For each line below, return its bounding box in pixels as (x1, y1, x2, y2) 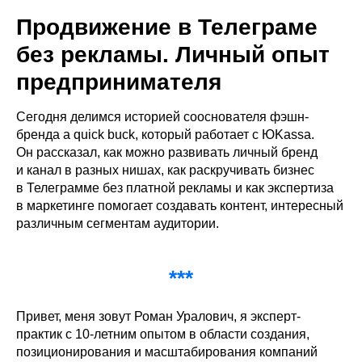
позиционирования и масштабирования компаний (16, 345, 318, 360)
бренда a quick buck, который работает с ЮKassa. (16, 128, 314, 142)
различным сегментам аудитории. (16, 217, 219, 231)
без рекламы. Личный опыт (16, 42, 330, 68)
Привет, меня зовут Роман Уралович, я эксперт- (16, 309, 301, 324)
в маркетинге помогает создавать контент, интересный (16, 199, 343, 213)
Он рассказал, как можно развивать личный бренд (16, 145, 318, 160)
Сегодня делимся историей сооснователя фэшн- (16, 110, 309, 124)
